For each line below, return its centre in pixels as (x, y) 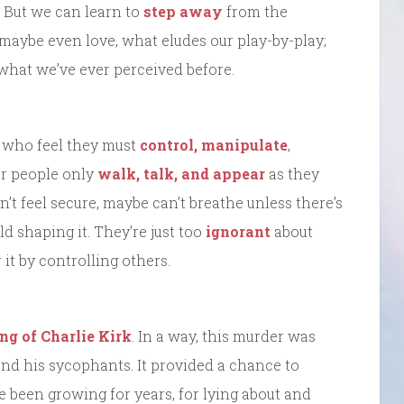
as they (292, 174)
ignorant (238, 232)
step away (183, 12)
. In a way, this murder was (224, 336)
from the (255, 12)
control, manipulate (214, 145)
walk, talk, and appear (181, 174)
